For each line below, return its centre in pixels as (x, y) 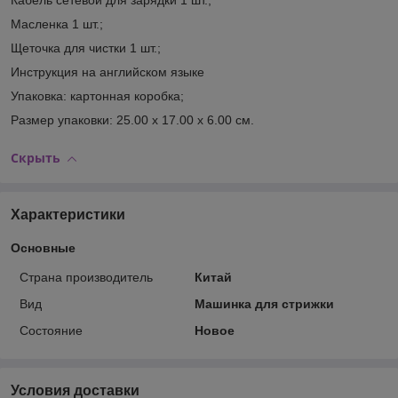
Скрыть (36, 157)
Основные (43, 247)
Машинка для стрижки (264, 303)
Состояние (51, 330)
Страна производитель (86, 277)
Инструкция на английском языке (107, 72)
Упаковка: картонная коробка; (97, 96)
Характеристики (68, 214)
